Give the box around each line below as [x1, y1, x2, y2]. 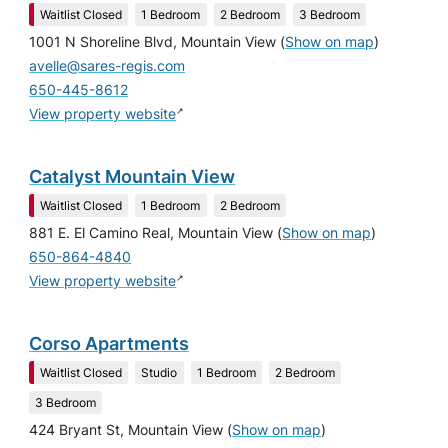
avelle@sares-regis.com [29, 57, 186, 74]
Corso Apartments [29, 333, 190, 355]
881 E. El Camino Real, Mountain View [29, 224, 274, 241]
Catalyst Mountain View [29, 166, 236, 188]
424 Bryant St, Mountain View [29, 421, 224, 438]
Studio [141, 364, 178, 380]
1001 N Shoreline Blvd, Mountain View [29, 33, 277, 50]
